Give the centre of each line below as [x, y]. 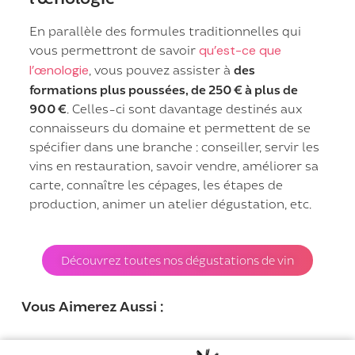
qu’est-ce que [240, 51]
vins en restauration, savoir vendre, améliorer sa [174, 166]
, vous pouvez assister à [162, 70]
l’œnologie [59, 71]
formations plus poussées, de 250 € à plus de [164, 90]
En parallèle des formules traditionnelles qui [166, 31]
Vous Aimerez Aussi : [93, 306]
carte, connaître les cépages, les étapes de [157, 185]
